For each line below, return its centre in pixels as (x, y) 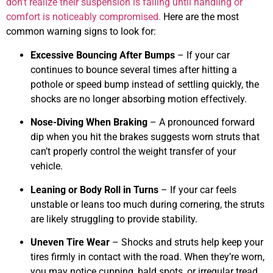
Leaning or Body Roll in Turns (94, 190)
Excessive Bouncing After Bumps (103, 55)
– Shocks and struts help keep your (186, 243)
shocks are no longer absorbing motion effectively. (139, 99)
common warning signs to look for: (81, 32)
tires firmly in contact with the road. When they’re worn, (147, 257)
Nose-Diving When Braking (89, 122)
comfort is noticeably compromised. (83, 17)
